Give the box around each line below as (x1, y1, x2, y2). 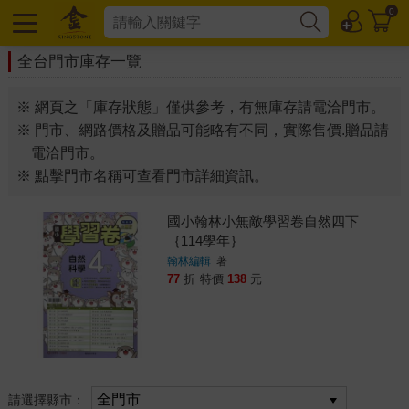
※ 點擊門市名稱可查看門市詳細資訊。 (16, 168, 268, 184)
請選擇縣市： (7, 392, 89, 407)
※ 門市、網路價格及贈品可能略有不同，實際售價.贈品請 (16, 122, 389, 138)
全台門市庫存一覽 (16, 53, 142, 70)
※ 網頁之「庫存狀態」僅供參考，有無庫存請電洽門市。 (16, 100, 385, 115)
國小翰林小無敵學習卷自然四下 (166, 214, 359, 229)
